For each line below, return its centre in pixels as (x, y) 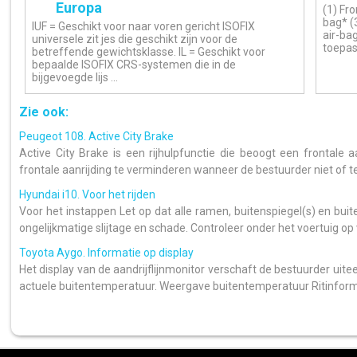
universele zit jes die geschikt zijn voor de (134, 39)
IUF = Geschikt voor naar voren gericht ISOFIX (143, 26)
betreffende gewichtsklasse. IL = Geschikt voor (148, 51)
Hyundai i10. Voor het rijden (87, 195)
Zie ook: (44, 112)
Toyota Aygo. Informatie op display (106, 253)
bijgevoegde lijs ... (75, 77)
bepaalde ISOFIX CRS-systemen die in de (133, 64)
